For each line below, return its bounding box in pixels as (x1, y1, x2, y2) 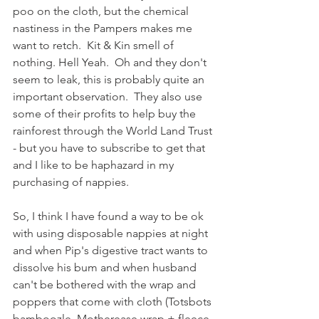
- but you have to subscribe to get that (13, 141, 208, 155)
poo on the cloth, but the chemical (13, 4, 192, 19)
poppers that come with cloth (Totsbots (13, 295, 214, 309)
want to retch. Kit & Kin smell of (13, 38, 177, 53)
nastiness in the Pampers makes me (13, 21, 195, 36)
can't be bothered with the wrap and (13, 278, 199, 292)
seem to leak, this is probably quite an (13, 73, 207, 87)
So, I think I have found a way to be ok (13, 209, 206, 224)
